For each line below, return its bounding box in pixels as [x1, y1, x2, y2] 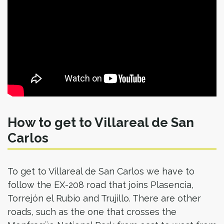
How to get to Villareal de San [7, 114, 194, 130]
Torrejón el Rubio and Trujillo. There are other [7, 192, 201, 203]
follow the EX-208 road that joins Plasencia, [7, 179, 193, 190]
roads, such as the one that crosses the [7, 206, 176, 217]
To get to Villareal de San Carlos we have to [7, 165, 194, 176]
